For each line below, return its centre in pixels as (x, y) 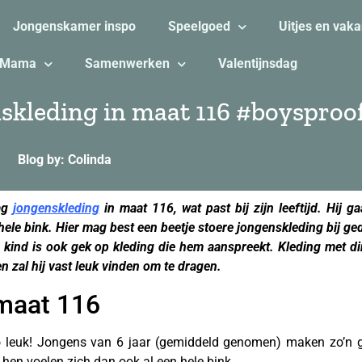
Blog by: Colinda (65, 160)
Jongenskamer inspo (74, 26)
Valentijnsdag (257, 63)
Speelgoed (199, 26)
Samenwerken (127, 63)
